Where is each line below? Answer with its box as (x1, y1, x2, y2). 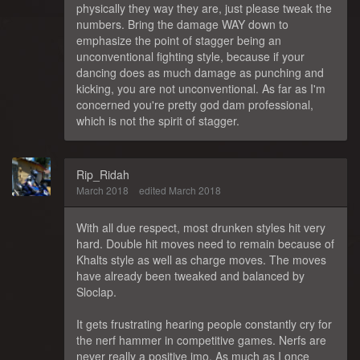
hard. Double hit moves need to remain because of (76, 235, 334, 252)
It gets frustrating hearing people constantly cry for (76, 316, 332, 332)
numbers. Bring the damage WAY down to (76, 16, 288, 32)
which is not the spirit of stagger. (76, 112, 239, 129)
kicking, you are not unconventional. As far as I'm (76, 80, 325, 96)
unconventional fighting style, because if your (76, 48, 305, 64)
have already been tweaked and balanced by (76, 268, 305, 284)
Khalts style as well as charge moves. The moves (76, 252, 326, 268)
